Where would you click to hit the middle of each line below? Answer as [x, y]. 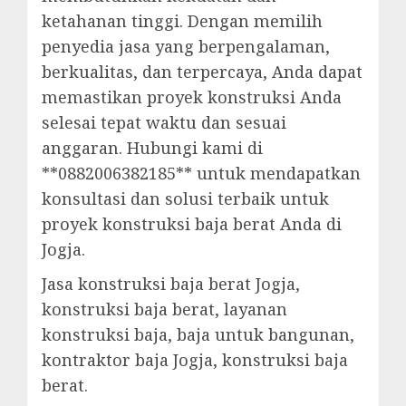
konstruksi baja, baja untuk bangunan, [198, 335]
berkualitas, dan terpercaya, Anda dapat [202, 72]
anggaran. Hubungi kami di [152, 148]
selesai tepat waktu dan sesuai [164, 123]
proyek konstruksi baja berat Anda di [192, 224]
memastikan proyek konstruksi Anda [192, 97]
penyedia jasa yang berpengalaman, [186, 47]
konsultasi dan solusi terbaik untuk [185, 199]
